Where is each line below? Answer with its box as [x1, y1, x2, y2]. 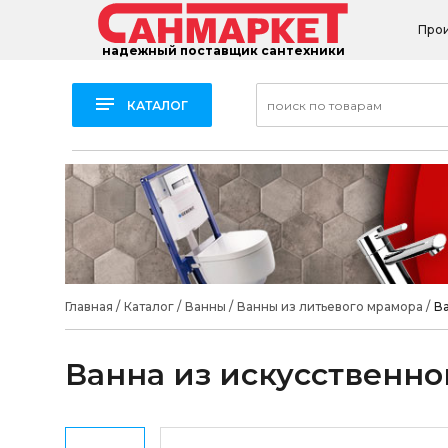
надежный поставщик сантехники [101, 43, 345, 59]
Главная [64, 299, 113, 314]
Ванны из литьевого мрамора [236, 299, 423, 314]
